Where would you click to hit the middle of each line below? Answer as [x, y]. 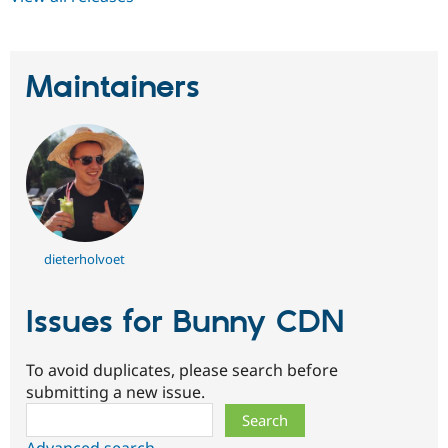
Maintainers [113, 87]
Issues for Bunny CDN [185, 322]
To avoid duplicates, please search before [182, 370]
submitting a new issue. [115, 392]
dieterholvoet [85, 258]
